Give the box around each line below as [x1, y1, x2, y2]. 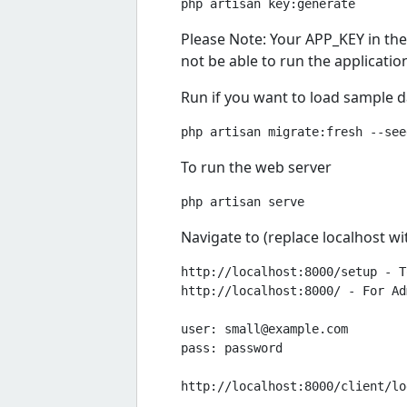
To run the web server [181, 156, 332, 177]
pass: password [181, 340, 283, 355]
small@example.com [224, 321, 348, 336]
